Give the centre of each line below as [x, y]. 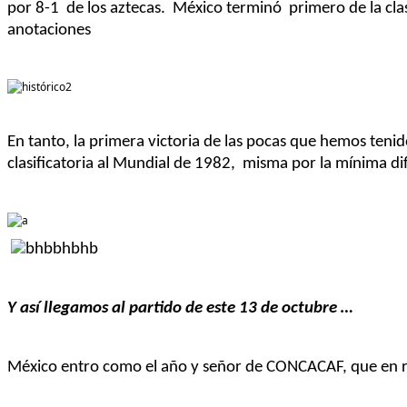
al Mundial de [144, 164]
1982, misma [241, 164]
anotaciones [49, 30]
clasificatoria [50, 164]
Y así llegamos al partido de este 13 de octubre [174, 308]
